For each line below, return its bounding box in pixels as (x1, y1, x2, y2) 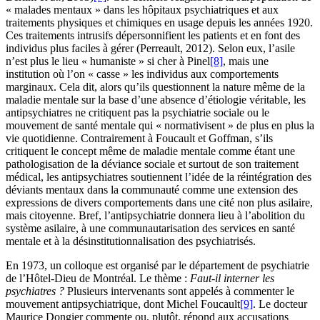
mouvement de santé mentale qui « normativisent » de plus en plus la (6, 119, 314, 132)
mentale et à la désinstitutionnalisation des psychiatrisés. (6, 235, 256, 248)
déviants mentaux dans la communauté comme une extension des (6, 184, 298, 196)
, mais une (223, 55, 269, 68)
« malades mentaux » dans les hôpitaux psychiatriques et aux (6, 4, 279, 16)
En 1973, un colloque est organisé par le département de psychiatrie (6, 259, 309, 272)
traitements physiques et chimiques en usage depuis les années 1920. (6, 16, 313, 29)
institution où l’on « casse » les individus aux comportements (6, 68, 279, 81)
